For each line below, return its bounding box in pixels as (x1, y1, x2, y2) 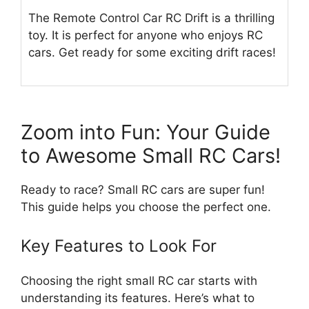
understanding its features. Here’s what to (21, 290, 255, 305)
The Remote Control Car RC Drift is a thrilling (28, 10, 275, 25)
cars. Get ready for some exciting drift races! (28, 45, 276, 59)
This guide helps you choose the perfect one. (21, 200, 271, 215)
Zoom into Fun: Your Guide (21, 120, 270, 145)
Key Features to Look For (21, 235, 217, 256)
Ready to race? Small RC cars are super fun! (21, 183, 265, 197)
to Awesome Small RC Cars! (21, 143, 281, 168)
